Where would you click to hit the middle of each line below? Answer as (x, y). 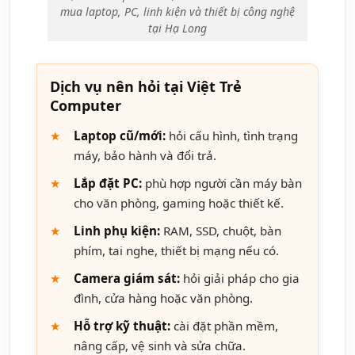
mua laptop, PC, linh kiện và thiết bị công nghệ (177, 12)
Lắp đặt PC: (108, 183)
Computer (86, 105)
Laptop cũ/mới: (120, 135)
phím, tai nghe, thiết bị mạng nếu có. (176, 250)
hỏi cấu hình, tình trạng (232, 135)
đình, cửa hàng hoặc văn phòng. (163, 298)
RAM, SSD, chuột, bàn (221, 230)
